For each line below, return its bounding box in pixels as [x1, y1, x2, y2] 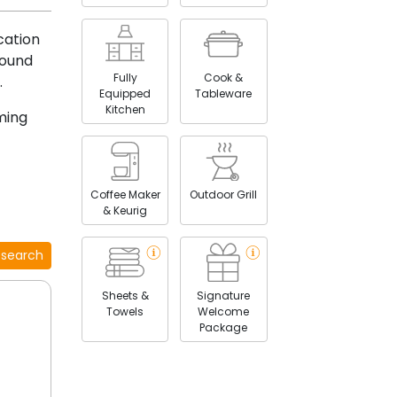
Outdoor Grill [190, 186, 258, 202]
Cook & [204, 69, 244, 85]
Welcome [198, 303, 250, 319]
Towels [106, 303, 144, 319]
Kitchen [105, 101, 145, 117]
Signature [197, 287, 251, 303]
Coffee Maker [90, 186, 160, 202]
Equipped [99, 85, 152, 101]
